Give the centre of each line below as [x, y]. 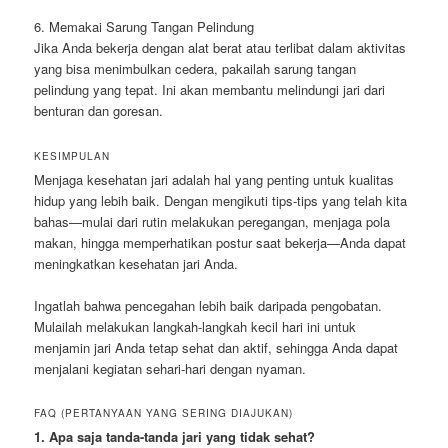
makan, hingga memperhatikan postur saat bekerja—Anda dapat [220, 242]
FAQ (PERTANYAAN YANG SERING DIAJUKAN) [164, 412]
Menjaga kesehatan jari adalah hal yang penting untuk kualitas [214, 179]
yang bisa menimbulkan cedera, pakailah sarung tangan [195, 69]
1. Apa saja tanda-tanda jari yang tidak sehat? [175, 436]
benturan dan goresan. [99, 111]
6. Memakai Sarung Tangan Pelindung [144, 27]
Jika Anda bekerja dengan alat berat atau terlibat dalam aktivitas [220, 48]
